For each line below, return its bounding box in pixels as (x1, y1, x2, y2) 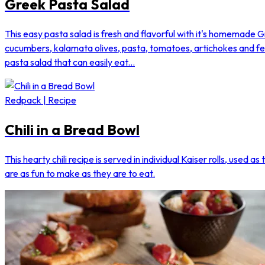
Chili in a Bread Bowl (5, 120, 140, 138)
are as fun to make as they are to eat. (5, 167, 155, 179)
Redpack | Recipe (5, 93, 76, 106)
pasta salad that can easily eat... (5, 56, 135, 68)
